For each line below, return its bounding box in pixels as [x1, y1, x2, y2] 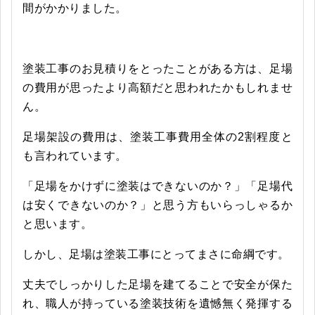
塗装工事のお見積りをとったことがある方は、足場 [22, 63, 292, 75]
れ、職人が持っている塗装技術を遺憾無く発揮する [22, 297, 292, 309]
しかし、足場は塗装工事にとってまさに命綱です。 [22, 248, 290, 260]
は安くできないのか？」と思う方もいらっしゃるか [22, 199, 292, 211]
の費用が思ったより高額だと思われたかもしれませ [22, 82, 292, 94]
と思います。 [22, 218, 92, 230]
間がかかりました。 [22, 2, 127, 14]
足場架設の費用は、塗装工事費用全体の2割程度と [22, 131, 292, 143]
